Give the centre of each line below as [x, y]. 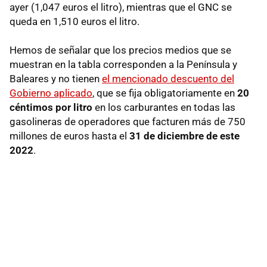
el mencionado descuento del [168, 78]
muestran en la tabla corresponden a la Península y [123, 64]
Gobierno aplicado [51, 93]
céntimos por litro [51, 107]
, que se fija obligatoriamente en [165, 93]
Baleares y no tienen [56, 78]
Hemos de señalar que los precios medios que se [120, 50]
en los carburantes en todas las [164, 107]
